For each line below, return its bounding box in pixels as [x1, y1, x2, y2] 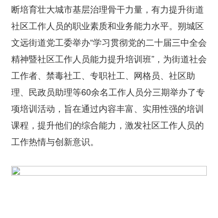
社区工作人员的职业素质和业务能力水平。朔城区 [11, 19, 204, 32]
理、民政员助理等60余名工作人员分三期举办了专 [11, 85, 205, 98]
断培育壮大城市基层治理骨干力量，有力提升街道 [11, 2, 204, 15]
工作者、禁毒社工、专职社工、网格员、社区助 [11, 69, 195, 81]
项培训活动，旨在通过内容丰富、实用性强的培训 [11, 102, 204, 114]
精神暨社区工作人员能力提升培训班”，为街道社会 [11, 52, 207, 65]
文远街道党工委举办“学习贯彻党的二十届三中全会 [11, 36, 207, 48]
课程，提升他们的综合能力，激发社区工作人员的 [11, 118, 204, 131]
